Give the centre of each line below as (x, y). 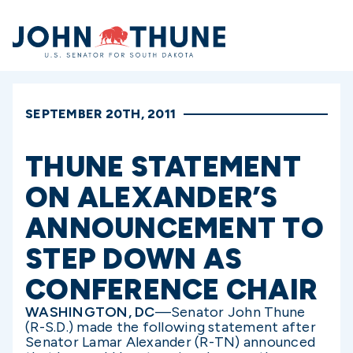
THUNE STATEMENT (163, 167)
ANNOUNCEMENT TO (175, 228)
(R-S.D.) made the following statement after (171, 327)
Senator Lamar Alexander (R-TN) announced (170, 342)
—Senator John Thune (230, 312)
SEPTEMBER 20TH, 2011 (100, 114)
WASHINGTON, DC (90, 312)
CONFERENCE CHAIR (171, 290)
